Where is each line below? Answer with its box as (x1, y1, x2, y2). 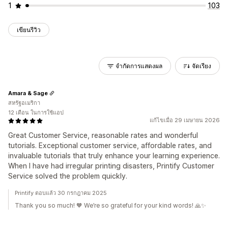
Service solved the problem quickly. (8, 172, 127, 180)
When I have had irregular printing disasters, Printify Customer (8, 161, 214, 170)
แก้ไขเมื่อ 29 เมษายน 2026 (150, 117, 220, 124)
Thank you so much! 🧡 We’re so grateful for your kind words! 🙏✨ (15, 202, 206, 209)
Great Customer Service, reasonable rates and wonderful (8, 131, 198, 139)
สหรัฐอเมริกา (8, 99, 40, 106)
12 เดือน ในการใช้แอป (8, 109, 64, 116)
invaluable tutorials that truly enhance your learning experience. (8, 151, 220, 160)
